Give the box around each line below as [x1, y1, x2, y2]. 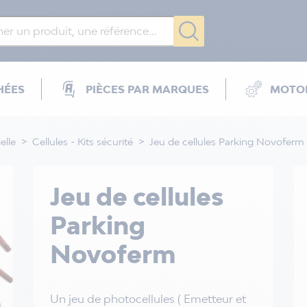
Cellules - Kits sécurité [32, 135, 133, 147]
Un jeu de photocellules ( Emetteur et [49, 292, 246, 306]
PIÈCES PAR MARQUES [86, 83, 209, 95]
